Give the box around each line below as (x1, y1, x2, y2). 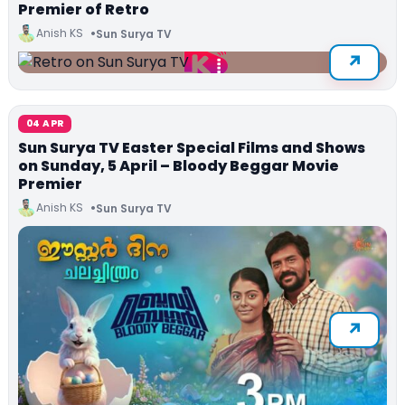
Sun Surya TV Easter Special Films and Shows (18, 137, 365, 159)
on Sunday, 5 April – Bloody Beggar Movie (18, 155, 339, 177)
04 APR (26, 117, 64, 131)
